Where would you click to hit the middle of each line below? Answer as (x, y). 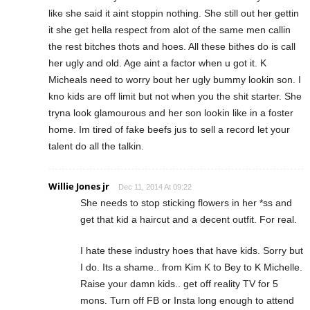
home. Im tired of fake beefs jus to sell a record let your (169, 129)
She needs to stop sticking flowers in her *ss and (186, 202)
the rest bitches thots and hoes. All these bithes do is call (172, 46)
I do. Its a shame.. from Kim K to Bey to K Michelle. (191, 267)
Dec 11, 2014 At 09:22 (155, 186)
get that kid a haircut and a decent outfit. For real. (189, 219)
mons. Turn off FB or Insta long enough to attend (187, 300)
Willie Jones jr (79, 186)
